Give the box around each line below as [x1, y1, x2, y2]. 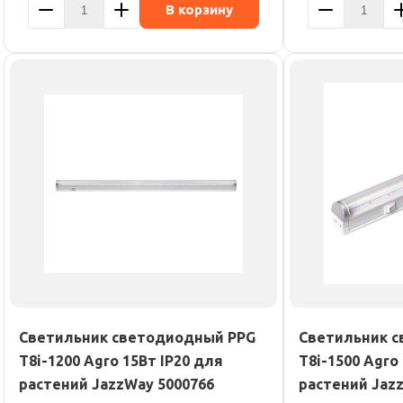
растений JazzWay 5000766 [19, 376, 214, 392]
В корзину [166, 2, 233, 17]
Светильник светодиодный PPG [19, 329, 255, 345]
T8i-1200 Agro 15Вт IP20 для [19, 353, 223, 369]
